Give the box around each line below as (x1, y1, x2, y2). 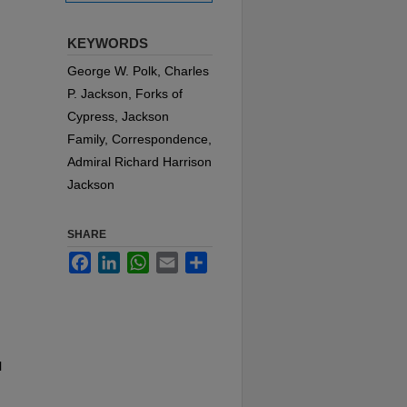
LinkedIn (120, 252, 169, 267)
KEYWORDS (67, 35, 148, 52)
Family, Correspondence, (67, 132, 212, 147)
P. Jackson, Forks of (67, 86, 183, 102)
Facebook (91, 252, 148, 267)
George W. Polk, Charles (67, 64, 209, 79)
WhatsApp (149, 252, 208, 267)
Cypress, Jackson (67, 109, 169, 124)
